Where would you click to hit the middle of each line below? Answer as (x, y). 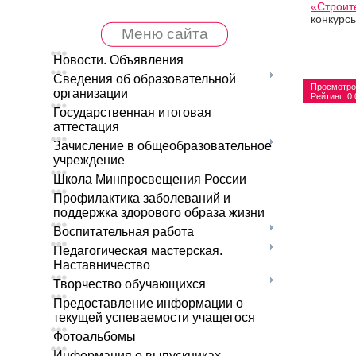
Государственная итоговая (132, 112)
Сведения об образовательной (145, 79)
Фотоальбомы (95, 336)
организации (91, 93)
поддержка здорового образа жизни (159, 212)
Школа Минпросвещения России (150, 179)
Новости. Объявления (118, 60)
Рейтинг (327, 96)
